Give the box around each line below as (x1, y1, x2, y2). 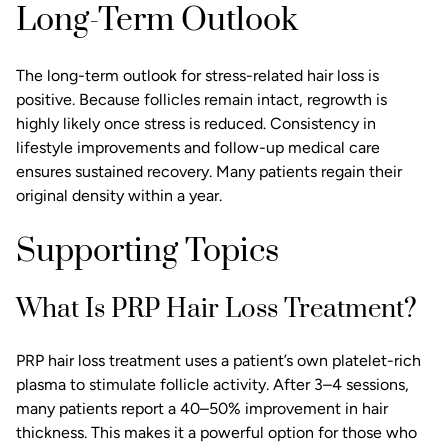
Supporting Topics (16, 231, 279, 273)
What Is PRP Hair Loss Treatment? (16, 293, 417, 327)
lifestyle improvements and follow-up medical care (16, 138, 380, 158)
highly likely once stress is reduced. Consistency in (16, 114, 376, 134)
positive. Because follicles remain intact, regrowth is (16, 90, 387, 110)
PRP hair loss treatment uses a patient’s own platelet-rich (16, 351, 421, 371)
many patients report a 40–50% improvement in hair (16, 399, 388, 419)
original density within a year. (16, 186, 222, 206)
